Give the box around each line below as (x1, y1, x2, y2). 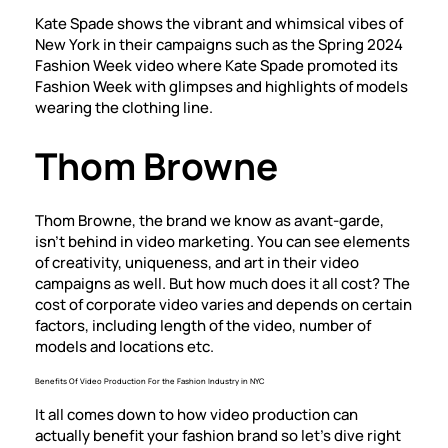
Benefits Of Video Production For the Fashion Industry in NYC (35, 376, 265, 386)
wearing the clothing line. (35, 97, 213, 118)
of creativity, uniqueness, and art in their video (35, 252, 359, 273)
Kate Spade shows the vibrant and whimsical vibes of (35, 13, 403, 34)
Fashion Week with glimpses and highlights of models (35, 76, 408, 97)
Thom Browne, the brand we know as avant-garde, (35, 210, 384, 231)
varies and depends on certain (198, 294, 412, 315)
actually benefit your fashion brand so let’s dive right (35, 425, 401, 446)
